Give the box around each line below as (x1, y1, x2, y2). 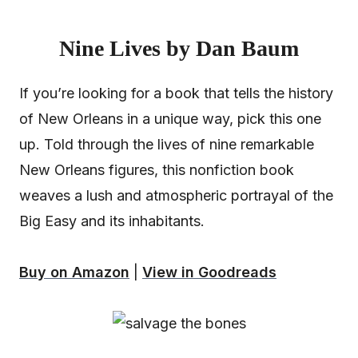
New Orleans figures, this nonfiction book (19, 161, 294, 178)
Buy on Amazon (19, 263, 129, 280)
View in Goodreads (142, 263, 276, 280)
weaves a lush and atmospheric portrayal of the (19, 186, 333, 204)
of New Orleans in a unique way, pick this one (19, 109, 321, 127)
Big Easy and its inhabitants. (19, 212, 205, 229)
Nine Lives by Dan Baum (59, 35, 299, 61)
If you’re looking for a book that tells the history (19, 84, 333, 101)
